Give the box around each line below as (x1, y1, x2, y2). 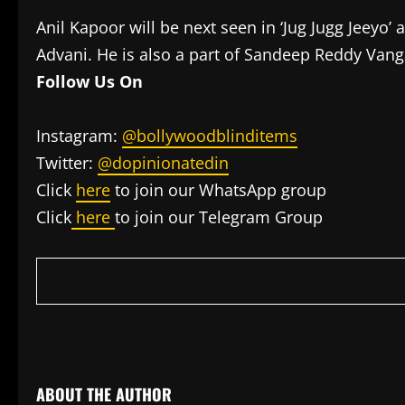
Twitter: (36, 152, 98, 174)
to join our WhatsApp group (110, 179, 326, 201)
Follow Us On (36, 71, 143, 92)
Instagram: (36, 125, 122, 146)
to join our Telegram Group (115, 206, 323, 228)
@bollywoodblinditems (122, 125, 297, 146)
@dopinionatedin (98, 152, 229, 174)
